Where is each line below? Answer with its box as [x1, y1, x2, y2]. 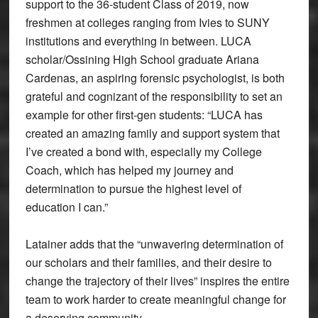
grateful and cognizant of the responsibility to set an [25, 88, 283, 105]
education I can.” [25, 199, 108, 216]
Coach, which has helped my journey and [25, 162, 234, 179]
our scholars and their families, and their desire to [25, 254, 272, 271]
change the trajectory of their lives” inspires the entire [25, 273, 290, 290]
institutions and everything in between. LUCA [25, 33, 251, 50]
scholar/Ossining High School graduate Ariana [25, 51, 259, 68]
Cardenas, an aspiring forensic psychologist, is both [25, 70, 285, 87]
